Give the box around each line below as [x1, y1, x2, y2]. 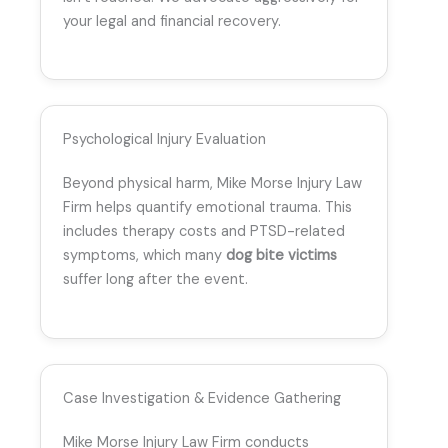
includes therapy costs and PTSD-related [63, 222, 345, 242]
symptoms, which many [63, 246, 226, 266]
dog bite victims [226, 246, 337, 266]
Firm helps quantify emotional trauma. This [63, 198, 352, 218]
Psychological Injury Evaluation [63, 130, 266, 150]
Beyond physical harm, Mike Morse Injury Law [63, 174, 362, 194]
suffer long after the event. [63, 270, 248, 290]
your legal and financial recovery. [63, 12, 281, 32]
